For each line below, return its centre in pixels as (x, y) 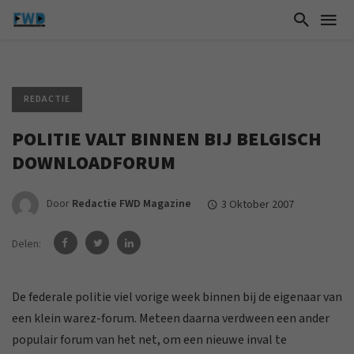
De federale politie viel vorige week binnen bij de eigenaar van (177, 297)
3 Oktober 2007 (258, 204)
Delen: (28, 244)
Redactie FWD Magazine (132, 204)
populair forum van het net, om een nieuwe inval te (149, 340)
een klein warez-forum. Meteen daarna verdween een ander (171, 318)
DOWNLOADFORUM (94, 163)
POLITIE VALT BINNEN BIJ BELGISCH (167, 139)
